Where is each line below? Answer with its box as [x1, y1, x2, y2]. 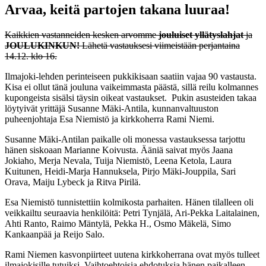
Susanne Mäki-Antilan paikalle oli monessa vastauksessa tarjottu [5, 134, 245, 144]
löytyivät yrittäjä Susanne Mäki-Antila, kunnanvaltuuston [5, 103, 218, 113]
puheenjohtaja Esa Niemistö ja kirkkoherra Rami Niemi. [5, 113, 214, 124]
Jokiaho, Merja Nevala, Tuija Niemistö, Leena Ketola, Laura [5, 155, 232, 166]
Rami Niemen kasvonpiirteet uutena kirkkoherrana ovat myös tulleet [5, 249, 259, 259]
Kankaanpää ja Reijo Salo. [5, 229, 104, 239]
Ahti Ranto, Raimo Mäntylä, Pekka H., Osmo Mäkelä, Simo [5, 218, 231, 229]
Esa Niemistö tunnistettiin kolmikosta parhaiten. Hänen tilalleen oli [5, 197, 254, 207]
